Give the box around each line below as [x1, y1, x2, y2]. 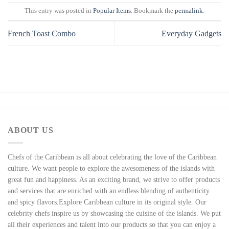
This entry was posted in [25, 7, 93, 15]
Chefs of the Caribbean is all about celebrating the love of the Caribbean [8, 153, 217, 161]
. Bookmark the [131, 7, 175, 15]
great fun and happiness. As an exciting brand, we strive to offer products [8, 175, 220, 184]
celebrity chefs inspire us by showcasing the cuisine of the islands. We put [8, 209, 221, 217]
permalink [175, 7, 203, 15]
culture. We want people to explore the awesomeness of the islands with [8, 164, 215, 172]
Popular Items [93, 7, 131, 15]
